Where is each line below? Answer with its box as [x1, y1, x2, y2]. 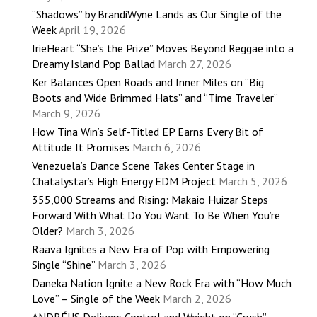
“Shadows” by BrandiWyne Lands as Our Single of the [32, 7, 282, 22]
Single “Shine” [32, 258, 95, 272]
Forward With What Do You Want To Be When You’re [32, 208, 280, 223]
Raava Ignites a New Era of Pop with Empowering [32, 242, 270, 257]
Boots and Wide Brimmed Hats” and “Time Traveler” [32, 91, 277, 105]
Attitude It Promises [32, 140, 129, 155]
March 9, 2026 [32, 106, 100, 121]
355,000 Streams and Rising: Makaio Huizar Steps [32, 192, 268, 207]
